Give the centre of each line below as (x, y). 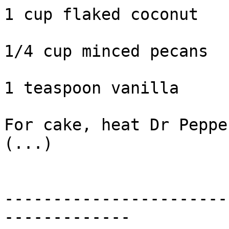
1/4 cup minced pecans (106, 51)
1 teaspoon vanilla (91, 88)
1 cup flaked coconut (101, 15)
